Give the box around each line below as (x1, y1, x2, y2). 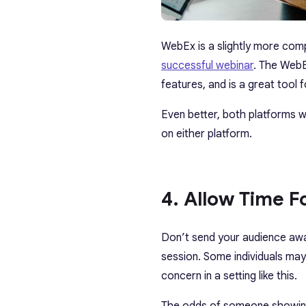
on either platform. (161, 127, 252, 141)
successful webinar (161, 59, 253, 73)
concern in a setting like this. (161, 269, 297, 283)
